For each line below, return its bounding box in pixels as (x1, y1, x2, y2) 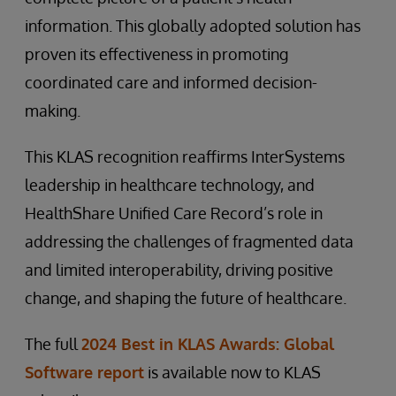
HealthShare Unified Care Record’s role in (25, 202, 323, 223)
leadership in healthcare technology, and (25, 174, 315, 194)
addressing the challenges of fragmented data (25, 231, 354, 251)
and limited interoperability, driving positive (25, 259, 333, 279)
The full (25, 333, 81, 354)
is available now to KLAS (144, 362, 321, 382)
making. (25, 100, 80, 120)
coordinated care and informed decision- (25, 72, 317, 92)
